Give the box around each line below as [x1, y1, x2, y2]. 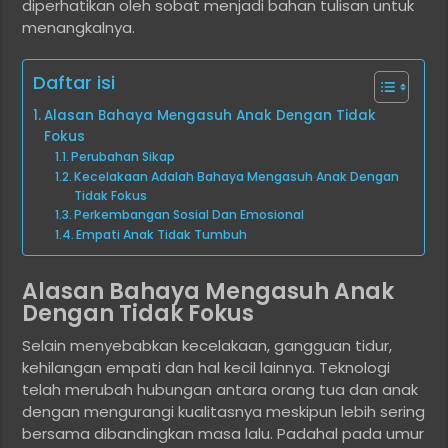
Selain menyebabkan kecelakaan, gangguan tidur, [22, 335, 393, 357]
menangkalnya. [22, 17, 136, 39]
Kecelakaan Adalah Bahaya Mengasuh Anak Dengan [74, 168, 400, 186]
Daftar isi [33, 70, 116, 96]
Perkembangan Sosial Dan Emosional [74, 206, 305, 224]
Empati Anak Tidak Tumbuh [76, 226, 248, 244]
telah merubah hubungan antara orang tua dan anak [22, 379, 419, 401]
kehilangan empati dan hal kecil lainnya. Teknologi [22, 357, 391, 379]
